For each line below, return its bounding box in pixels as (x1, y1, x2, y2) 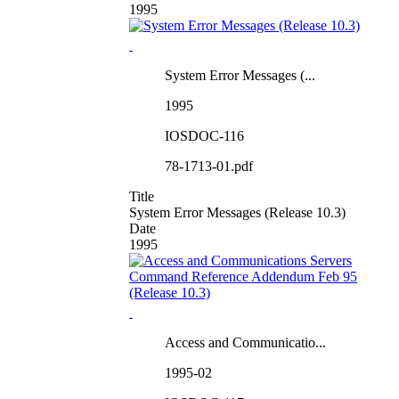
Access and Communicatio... (165, 334, 326, 350)
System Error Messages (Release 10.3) (129, 204, 346, 220)
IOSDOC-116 (165, 127, 244, 143)
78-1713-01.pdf (165, 158, 253, 174)
